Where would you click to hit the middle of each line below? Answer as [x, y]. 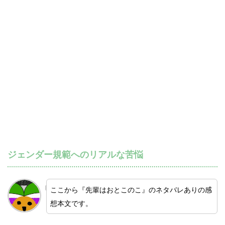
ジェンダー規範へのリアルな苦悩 [75, 155]
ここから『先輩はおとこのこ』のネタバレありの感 [131, 190]
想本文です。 [71, 203]
